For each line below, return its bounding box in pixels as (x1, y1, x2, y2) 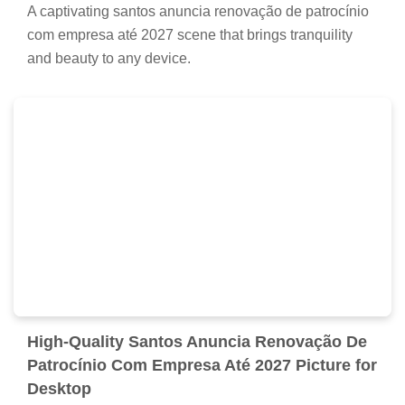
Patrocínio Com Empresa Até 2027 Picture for (27, 356, 377, 375)
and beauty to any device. (27, 51, 191, 66)
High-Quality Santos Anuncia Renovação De (27, 333, 367, 352)
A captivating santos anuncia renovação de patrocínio (27, 4, 369, 19)
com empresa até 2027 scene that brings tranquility (27, 27, 353, 42)
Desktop (27, 380, 91, 399)
